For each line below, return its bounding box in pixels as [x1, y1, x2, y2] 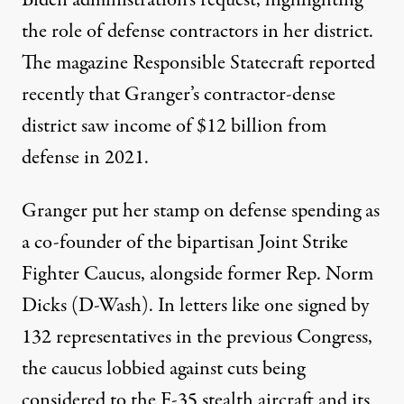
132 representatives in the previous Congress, [22, 323, 372, 353]
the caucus [22, 354, 106, 384]
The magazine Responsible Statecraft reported [22, 49, 375, 78]
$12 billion [197, 112, 283, 142]
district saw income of [22, 112, 197, 142]
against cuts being [165, 354, 305, 384]
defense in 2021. [22, 143, 149, 173]
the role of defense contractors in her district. [22, 17, 373, 47]
